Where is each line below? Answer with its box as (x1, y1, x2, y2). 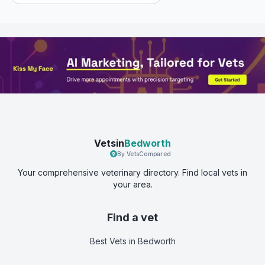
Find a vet (107, 211, 158, 224)
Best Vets (89, 235, 127, 246)
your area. (112, 179, 153, 189)
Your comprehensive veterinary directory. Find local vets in (18, 167, 247, 177)
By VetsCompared (117, 150, 171, 157)
